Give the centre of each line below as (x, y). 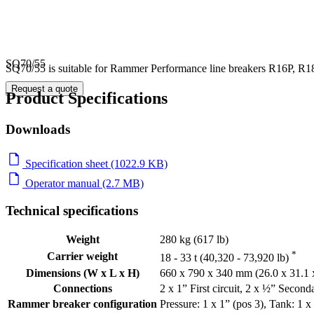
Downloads (38, 130)
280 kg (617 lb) (194, 240)
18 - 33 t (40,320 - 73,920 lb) (226, 258)
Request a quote (45, 89)
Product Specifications (87, 98)
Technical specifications (72, 210)
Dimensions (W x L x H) (82, 273)
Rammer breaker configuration (82, 304)
